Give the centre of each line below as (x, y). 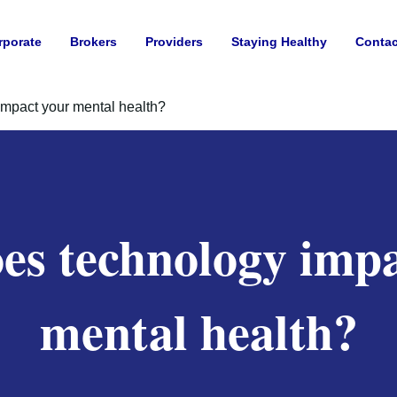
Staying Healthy (279, 42)
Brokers (93, 42)
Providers (174, 42)
